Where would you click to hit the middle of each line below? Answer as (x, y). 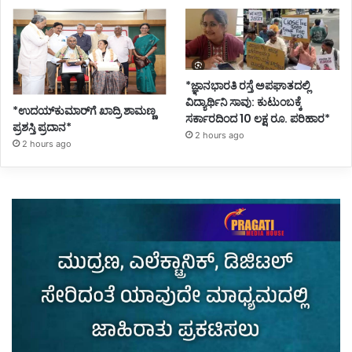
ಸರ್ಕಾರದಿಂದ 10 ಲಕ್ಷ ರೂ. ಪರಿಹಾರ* (258, 118)
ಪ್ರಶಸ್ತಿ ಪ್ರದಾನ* (42, 127)
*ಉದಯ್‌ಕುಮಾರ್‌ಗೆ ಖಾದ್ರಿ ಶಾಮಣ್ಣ (84, 110)
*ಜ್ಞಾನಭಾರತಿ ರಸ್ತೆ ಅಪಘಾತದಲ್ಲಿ (248, 85)
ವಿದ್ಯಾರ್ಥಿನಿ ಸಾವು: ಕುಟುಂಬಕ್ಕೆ (244, 102)
